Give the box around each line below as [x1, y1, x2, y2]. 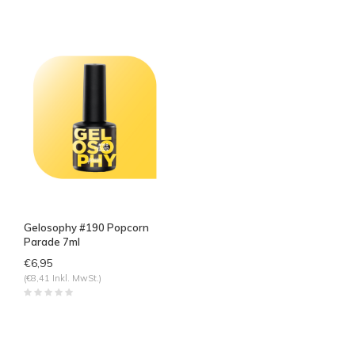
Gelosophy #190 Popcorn [24, 220, 149, 234]
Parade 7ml [24, 235, 80, 248]
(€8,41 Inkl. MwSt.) [24, 272, 101, 284]
